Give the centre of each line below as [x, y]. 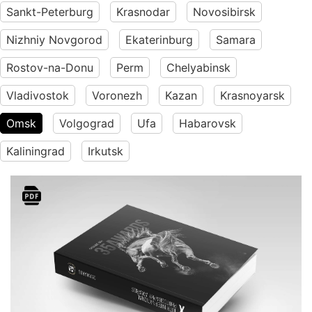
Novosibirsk [224, 12]
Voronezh [117, 95]
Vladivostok [38, 95]
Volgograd [87, 123]
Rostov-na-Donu [50, 68]
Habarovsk [208, 123]
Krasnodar [143, 12]
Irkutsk [106, 151]
